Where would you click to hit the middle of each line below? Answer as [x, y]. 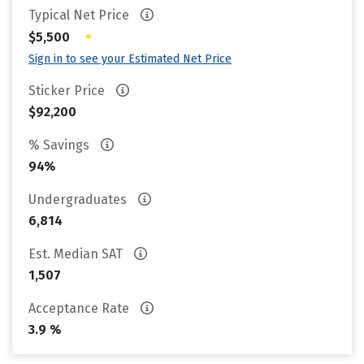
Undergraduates [79, 199]
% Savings [61, 145]
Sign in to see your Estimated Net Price [130, 59]
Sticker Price [68, 91]
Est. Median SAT [77, 254]
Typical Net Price [80, 15]
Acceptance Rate [80, 308]
